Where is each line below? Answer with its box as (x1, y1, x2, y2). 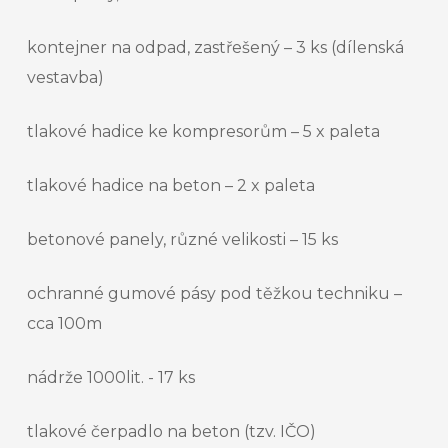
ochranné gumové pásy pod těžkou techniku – (27, 284, 402, 304)
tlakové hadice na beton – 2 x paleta (27, 176, 315, 196)
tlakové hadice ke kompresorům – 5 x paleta (27, 122, 380, 142)
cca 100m (27, 314, 102, 334)
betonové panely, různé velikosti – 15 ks (27, 230, 338, 250)
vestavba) (27, 68, 104, 88)
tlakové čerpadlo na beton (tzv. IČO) (27, 422, 316, 442)
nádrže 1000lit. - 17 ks (27, 368, 195, 388)
